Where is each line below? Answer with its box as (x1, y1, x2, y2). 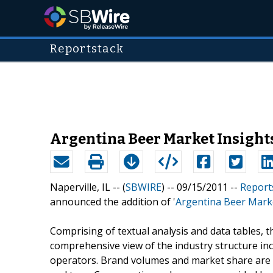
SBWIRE (126, 180, 161, 194)
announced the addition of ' (50, 194, 175, 208)
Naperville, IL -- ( (50, 180, 126, 194)
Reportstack (50, 42, 124, 55)
